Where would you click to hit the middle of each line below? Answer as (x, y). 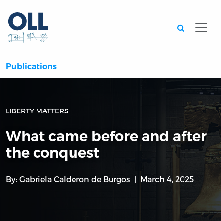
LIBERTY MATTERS (37, 111)
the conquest (53, 153)
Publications (31, 67)
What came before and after (106, 136)
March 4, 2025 (167, 179)
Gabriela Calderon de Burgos (75, 179)
